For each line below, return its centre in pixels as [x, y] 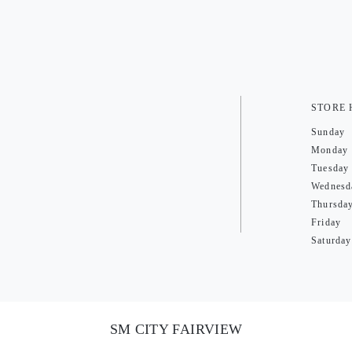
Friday [326, 222]
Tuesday [330, 168]
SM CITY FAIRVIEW [176, 329]
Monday [330, 150]
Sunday [328, 132]
